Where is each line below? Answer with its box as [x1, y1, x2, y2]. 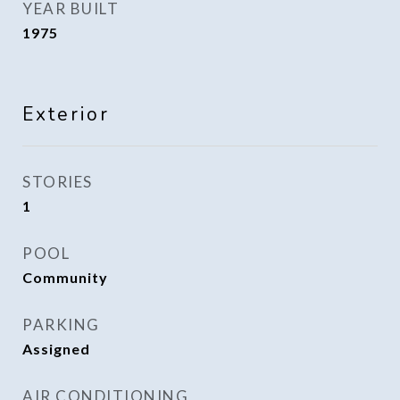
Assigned [22, 340, 90, 357]
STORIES [22, 172, 93, 191]
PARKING [22, 315, 100, 334]
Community [22, 269, 108, 286]
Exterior [22, 102, 110, 127]
